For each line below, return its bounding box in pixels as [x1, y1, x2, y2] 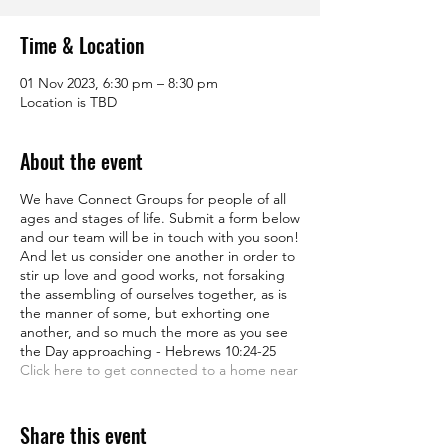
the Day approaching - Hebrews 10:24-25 [20, 342, 276, 360]
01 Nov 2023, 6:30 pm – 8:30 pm [20, 74, 218, 92]
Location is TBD [20, 93, 117, 111]
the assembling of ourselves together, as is [20, 285, 287, 303]
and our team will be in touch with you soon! [20, 228, 299, 246]
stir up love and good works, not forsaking [20, 266, 285, 284]
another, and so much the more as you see [20, 323, 288, 341]
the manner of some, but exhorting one [20, 304, 270, 322]
